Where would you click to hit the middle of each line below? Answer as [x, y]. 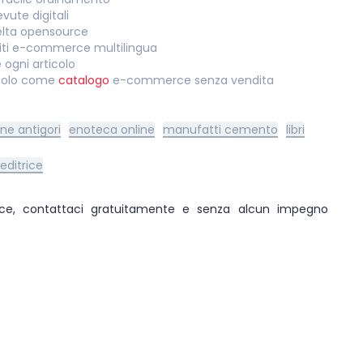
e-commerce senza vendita [192, 81]
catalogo [84, 81]
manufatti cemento [221, 130]
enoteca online [112, 130]
